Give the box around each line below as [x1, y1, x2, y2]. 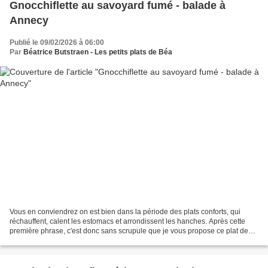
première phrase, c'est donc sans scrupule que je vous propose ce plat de [10, 227, 248, 236]
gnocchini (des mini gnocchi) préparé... [10, 236, 136, 245]
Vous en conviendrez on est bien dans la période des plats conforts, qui [10, 208, 240, 217]
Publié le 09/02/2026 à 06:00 [10, 38, 104, 47]
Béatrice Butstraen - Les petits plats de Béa [23, 47, 172, 56]
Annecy [10, 14, 48, 26]
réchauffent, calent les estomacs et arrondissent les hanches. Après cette [10, 217, 245, 226]
